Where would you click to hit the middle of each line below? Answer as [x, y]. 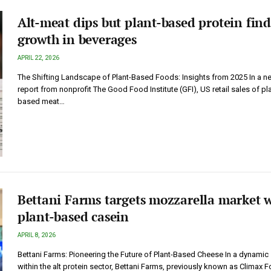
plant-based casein [73, 217]
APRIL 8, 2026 [36, 235]
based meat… [41, 102]
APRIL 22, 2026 [38, 58]
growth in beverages [77, 40]
